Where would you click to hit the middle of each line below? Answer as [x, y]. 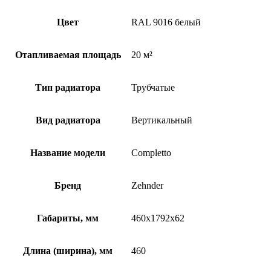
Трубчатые [153, 87]
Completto [151, 152]
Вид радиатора [68, 120]
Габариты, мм [68, 218]
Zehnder [147, 185]
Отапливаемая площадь [68, 54]
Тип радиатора [68, 87]
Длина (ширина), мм [68, 250]
